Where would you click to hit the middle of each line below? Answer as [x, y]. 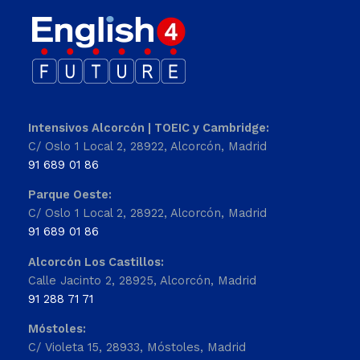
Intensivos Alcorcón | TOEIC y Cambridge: [149, 127]
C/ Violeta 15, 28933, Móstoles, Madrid [137, 348]
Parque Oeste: [70, 195]
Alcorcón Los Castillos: [96, 262]
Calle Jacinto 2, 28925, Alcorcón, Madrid [142, 280]
